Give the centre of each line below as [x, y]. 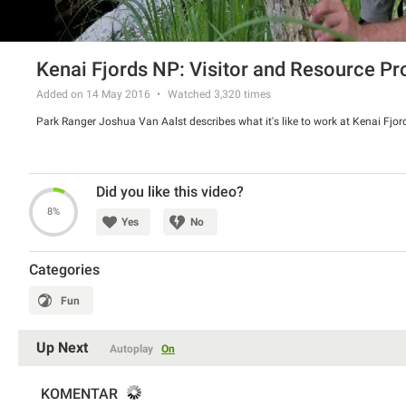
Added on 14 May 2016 [93, 95]
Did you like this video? [170, 192]
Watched [191, 95]
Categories [64, 270]
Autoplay [131, 349]
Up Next [62, 348]
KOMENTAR [79, 394]
